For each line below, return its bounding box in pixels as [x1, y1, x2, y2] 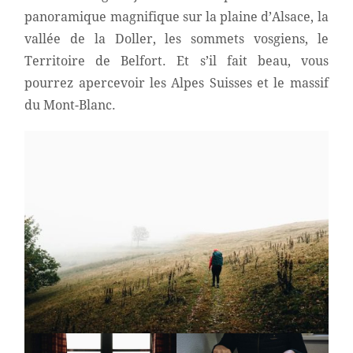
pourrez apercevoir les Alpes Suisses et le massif [24, 75, 329, 91]
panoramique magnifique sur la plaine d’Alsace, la [24, 9, 329, 24]
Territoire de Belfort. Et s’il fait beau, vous [24, 53, 329, 69]
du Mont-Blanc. [24, 97, 117, 113]
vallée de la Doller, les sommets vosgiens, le [24, 31, 329, 46]
